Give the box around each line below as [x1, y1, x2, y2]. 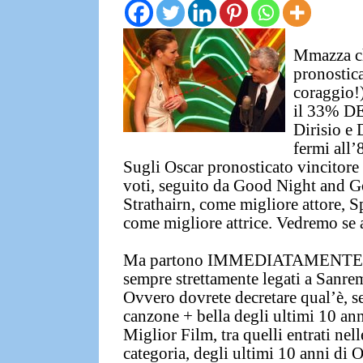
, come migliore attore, [191, 194, 349, 213]
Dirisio [293, 119, 341, 139]
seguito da [155, 175, 233, 194]
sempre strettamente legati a [123, 268, 316, 288]
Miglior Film [123, 324, 213, 344]
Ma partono [123, 250, 207, 269]
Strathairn [123, 194, 191, 213]
